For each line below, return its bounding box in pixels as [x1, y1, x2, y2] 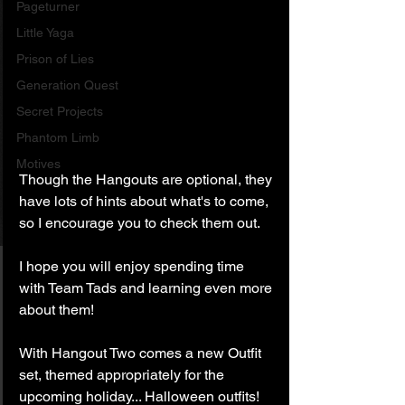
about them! [19, 300, 94, 318]
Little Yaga [16, 25, 74, 40]
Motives [16, 156, 61, 171]
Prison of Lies [16, 52, 94, 66]
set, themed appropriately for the [19, 365, 228, 383]
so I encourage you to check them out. [19, 213, 260, 231]
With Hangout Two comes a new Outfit [19, 344, 265, 362]
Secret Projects [16, 104, 103, 118]
